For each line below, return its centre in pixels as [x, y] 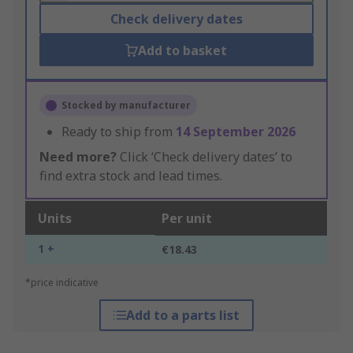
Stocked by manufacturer [126, 106]
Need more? [78, 157]
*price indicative [62, 283]
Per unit [187, 219]
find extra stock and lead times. [131, 176]
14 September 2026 [236, 132]
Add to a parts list [182, 316]
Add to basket [183, 51]
